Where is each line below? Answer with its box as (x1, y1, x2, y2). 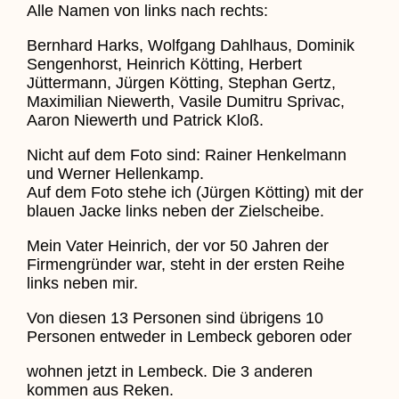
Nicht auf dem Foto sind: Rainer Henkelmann (26, 145, 346, 164)
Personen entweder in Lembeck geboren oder (26, 327, 352, 346)
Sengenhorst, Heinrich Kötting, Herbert (26, 54, 302, 73)
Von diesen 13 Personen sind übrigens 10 (26, 308, 323, 327)
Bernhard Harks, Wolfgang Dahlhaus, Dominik (26, 36, 354, 54)
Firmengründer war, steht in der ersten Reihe (26, 255, 345, 273)
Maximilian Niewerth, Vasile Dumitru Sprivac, (26, 92, 345, 110)
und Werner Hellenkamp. (26, 164, 204, 183)
